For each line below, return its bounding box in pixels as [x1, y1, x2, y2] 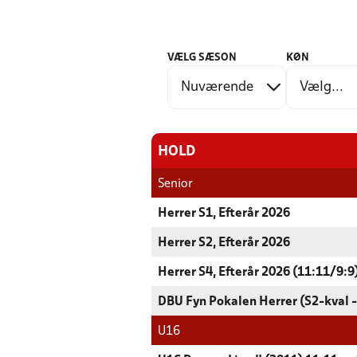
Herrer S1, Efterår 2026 [158, 208, 290, 219]
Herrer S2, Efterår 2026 [158, 237, 290, 249]
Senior [158, 178, 193, 190]
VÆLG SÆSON [167, 53, 237, 63]
